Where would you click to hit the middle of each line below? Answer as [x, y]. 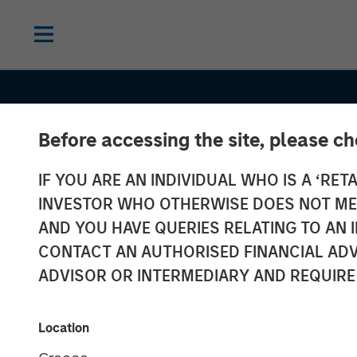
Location [64, 328]
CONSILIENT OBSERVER [172, 277]
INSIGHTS [301, 277]
